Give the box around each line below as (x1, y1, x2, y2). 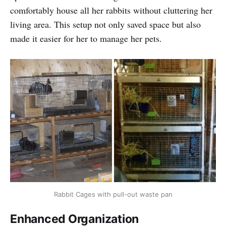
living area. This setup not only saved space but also (10, 18, 201, 30)
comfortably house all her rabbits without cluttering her (10, 4, 212, 16)
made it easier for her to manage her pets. (10, 32, 162, 44)
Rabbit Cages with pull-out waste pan (53, 190, 173, 199)
